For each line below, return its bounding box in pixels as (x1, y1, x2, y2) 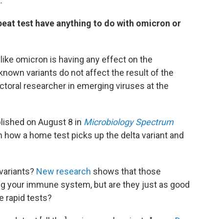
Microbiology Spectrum (84, 117, 174, 127)
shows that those (91, 166, 161, 176)
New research (36, 166, 91, 176)
